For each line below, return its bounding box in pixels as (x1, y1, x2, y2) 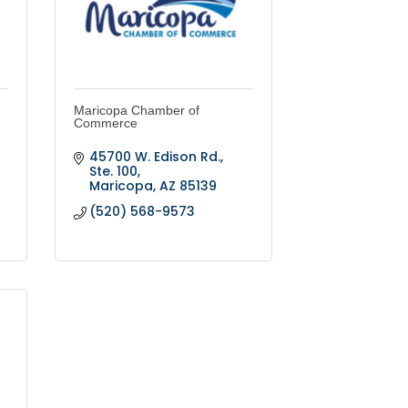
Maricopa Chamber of (73, 103, 199, 118)
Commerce (73, 116, 138, 131)
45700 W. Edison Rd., (89, 148, 224, 167)
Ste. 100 (89, 162, 138, 181)
